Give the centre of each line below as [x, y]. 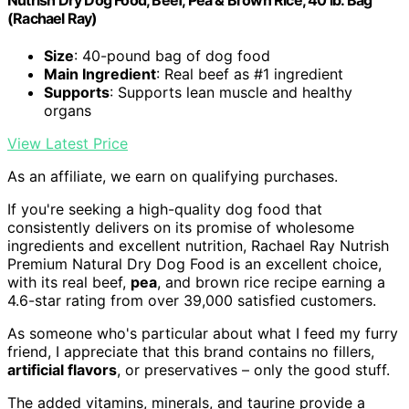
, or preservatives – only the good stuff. [253, 369]
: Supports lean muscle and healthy [231, 92]
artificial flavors [62, 369]
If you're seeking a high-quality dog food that [165, 209]
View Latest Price [68, 143]
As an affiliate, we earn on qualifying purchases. [173, 176]
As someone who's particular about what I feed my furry [203, 333]
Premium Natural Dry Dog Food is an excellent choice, [194, 263]
